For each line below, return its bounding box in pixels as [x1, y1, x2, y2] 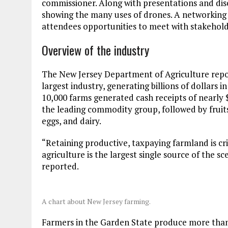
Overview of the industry [42, 41, 149, 60]
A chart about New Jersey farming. [42, 196, 151, 207]
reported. [42, 160, 79, 173]
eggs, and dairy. [42, 115, 101, 127]
